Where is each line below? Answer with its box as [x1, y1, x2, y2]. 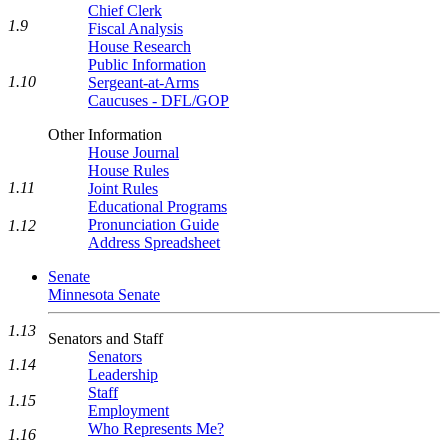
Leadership [88, 366, 158, 383]
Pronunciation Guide [88, 216, 219, 233]
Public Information [88, 56, 206, 73]
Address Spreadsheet [88, 234, 220, 251]
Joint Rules [88, 180, 158, 197]
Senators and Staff [48, 330, 163, 347]
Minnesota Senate [48, 286, 160, 303]
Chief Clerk [88, 2, 162, 19]
